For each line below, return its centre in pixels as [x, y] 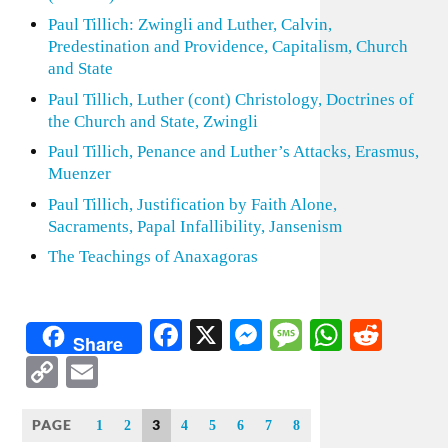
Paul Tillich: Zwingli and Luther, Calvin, [189, 24]
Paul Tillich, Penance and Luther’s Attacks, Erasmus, [233, 151]
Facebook [244, 335]
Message [357, 335]
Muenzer [79, 173]
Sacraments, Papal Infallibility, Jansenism [194, 226]
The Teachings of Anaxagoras [152, 256]
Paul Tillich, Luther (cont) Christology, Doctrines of [230, 99]
